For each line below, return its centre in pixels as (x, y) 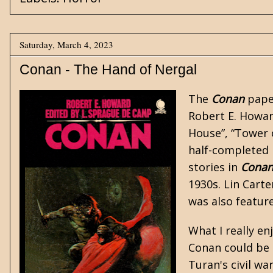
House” (207, 133)
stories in (214, 167)
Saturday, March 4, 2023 (66, 44)
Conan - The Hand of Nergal (108, 69)
